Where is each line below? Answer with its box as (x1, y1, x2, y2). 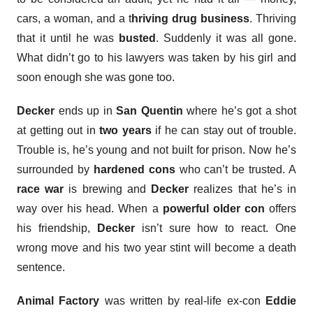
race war (17, 183, 64, 195)
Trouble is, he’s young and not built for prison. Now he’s (17, 144, 296, 156)
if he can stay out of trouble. (151, 124, 296, 136)
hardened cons (93, 163, 175, 175)
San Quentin (112, 105, 183, 117)
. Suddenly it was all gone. (156, 32, 296, 44)
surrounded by (17, 163, 94, 175)
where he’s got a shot (182, 105, 296, 117)
